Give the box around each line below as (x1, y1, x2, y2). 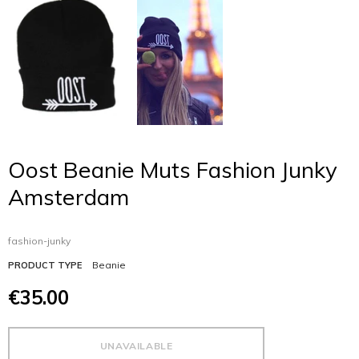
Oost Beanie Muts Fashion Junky (8, 155, 337, 184)
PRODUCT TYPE (8, 260, 82, 271)
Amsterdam (8, 183, 129, 212)
